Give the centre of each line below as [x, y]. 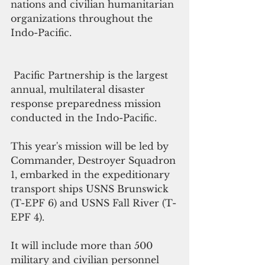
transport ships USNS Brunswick [91, 189]
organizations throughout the [83, 19]
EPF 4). [28, 217]
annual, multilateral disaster [79, 90]
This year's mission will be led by [91, 146]
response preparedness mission [87, 104]
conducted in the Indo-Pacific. [84, 118]
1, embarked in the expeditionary [92, 175]
